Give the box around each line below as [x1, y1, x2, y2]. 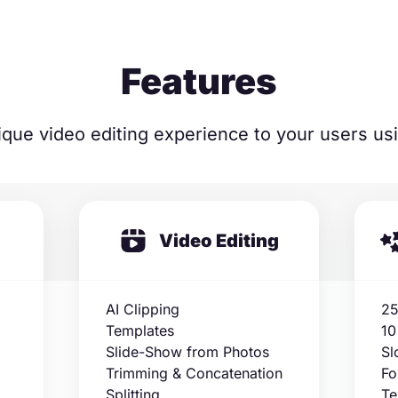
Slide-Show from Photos [106, 343, 269, 361]
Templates [106, 322, 174, 339]
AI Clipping [106, 300, 179, 318]
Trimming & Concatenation [106, 364, 283, 382]
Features [121, 60, 277, 103]
